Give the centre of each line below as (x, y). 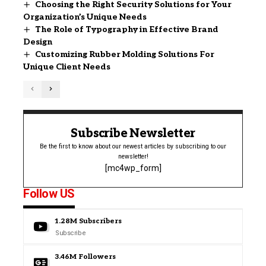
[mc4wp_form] (133, 168)
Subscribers (100, 221)
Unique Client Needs (67, 66)
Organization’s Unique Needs (85, 17)
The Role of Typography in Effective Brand (126, 29)
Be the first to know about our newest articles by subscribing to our (133, 146)
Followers (97, 256)
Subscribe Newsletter (133, 133)
